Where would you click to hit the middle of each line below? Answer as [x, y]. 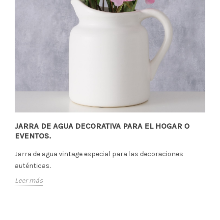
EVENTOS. [33, 136]
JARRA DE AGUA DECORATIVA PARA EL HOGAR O [102, 126]
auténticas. [33, 165]
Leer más [29, 180]
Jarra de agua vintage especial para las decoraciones [99, 154]
